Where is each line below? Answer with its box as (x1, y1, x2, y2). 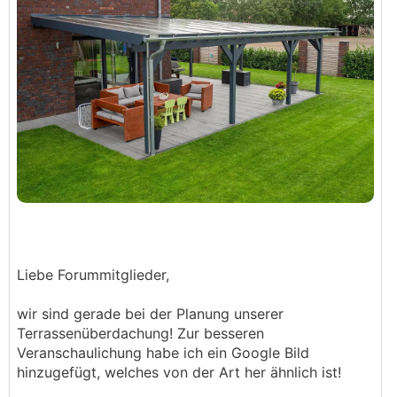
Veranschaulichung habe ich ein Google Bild (17, 344, 309, 362)
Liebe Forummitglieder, (17, 266, 169, 284)
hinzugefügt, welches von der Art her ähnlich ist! (17, 363, 341, 381)
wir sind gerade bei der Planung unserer (17, 305, 284, 323)
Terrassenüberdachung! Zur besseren (17, 324, 264, 342)
